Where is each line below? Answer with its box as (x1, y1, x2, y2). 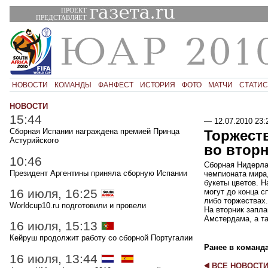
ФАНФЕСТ (98, 80, 133, 89)
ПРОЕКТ (60, 6, 87, 14)
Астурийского (10, 136, 59, 145)
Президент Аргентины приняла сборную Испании (10, 168, 187, 178)
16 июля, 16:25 (10, 187, 101, 201)
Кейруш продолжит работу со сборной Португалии (10, 233, 193, 243)
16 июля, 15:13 (10, 219, 101, 233)
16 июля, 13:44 (10, 251, 101, 266)
